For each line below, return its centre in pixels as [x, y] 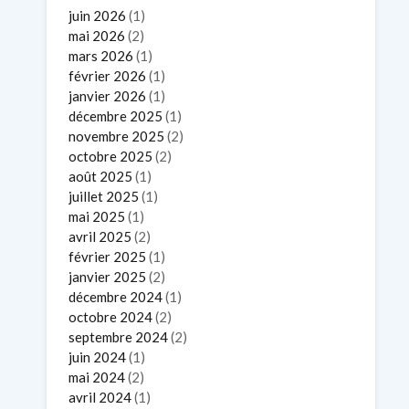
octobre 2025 [110, 156]
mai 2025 [97, 216]
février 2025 [107, 256]
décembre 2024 [115, 296]
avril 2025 [100, 236]
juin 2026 [97, 15]
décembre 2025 [115, 115]
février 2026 [107, 75]
